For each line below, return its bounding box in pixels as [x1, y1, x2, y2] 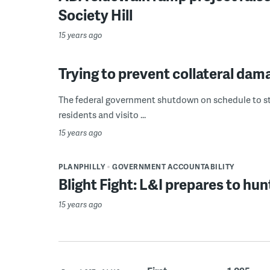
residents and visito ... [58, 108, 146, 121]
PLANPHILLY [58, 162, 105, 172]
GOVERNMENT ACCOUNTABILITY [112, 162, 234, 172]
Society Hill [58, 5, 133, 25]
